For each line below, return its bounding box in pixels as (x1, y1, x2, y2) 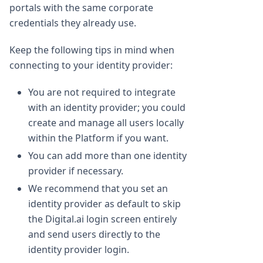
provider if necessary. (28, 164, 123, 178)
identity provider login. (28, 243, 129, 257)
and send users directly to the (28, 228, 160, 241)
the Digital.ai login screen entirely (28, 213, 177, 226)
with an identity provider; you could (28, 101, 186, 114)
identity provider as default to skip (28, 197, 181, 211)
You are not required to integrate (28, 86, 176, 99)
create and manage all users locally (28, 116, 184, 130)
